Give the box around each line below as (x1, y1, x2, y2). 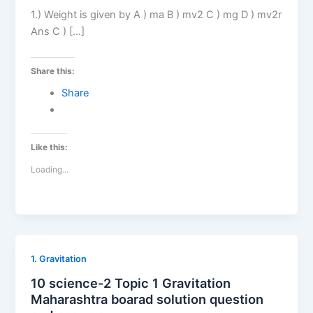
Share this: (31, 66, 75, 77)
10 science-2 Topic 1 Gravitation (31, 275, 231, 291)
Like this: (31, 141, 68, 152)
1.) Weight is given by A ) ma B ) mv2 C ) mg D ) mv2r (31, 8, 282, 21)
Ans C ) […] (31, 24, 85, 38)
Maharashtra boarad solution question (31, 291, 264, 307)
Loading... (31, 163, 69, 175)
